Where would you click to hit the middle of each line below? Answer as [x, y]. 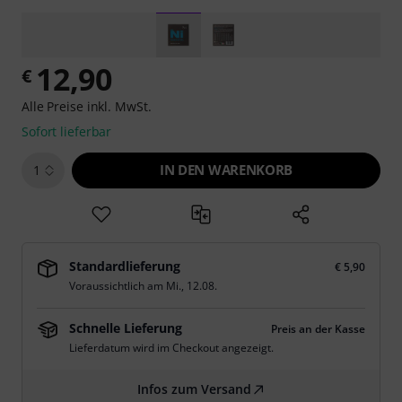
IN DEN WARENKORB [226, 170]
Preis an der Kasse [318, 329]
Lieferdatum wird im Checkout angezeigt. [171, 348]
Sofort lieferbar [67, 131]
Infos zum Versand [194, 389]
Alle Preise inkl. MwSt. [87, 106]
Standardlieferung [125, 266]
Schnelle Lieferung [126, 328]
